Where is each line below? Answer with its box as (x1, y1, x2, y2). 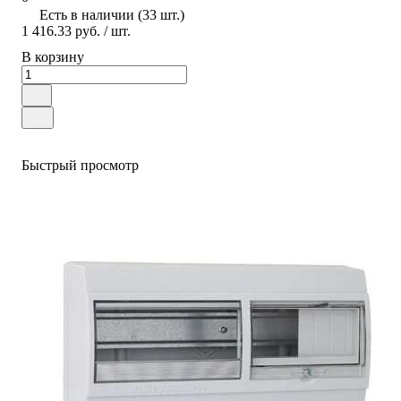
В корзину (21, 48, 84, 64)
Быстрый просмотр (21, 157, 139, 173)
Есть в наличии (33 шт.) (39, 6, 184, 22)
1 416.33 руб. (21, 22, 100, 38)
